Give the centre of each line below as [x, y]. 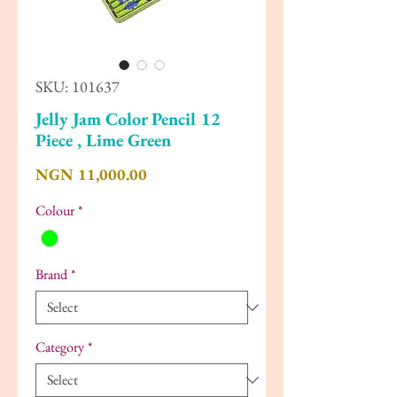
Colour [55, 211]
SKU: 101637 [78, 87]
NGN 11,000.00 [91, 175]
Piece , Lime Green [103, 140]
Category [60, 346]
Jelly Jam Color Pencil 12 [128, 119]
